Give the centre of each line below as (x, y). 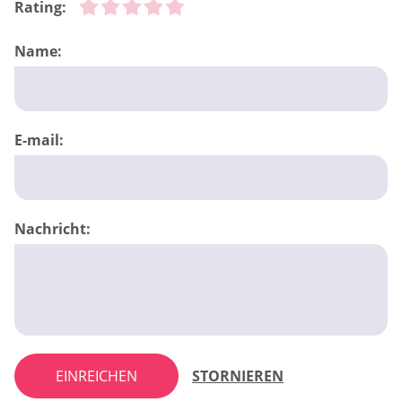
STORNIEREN (238, 376)
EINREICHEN (96, 376)
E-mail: (39, 140)
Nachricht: (52, 228)
